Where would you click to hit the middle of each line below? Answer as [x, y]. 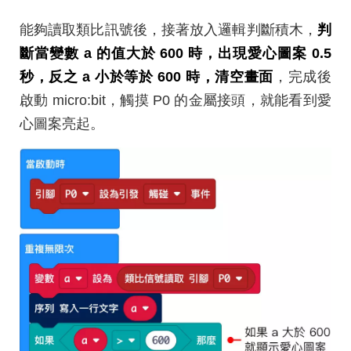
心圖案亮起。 [62, 123]
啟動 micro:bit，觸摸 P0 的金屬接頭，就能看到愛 [175, 100]
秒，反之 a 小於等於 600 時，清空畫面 [147, 76]
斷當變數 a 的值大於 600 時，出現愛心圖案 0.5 [175, 53]
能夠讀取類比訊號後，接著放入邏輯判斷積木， [168, 29]
